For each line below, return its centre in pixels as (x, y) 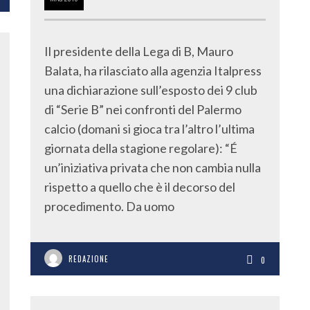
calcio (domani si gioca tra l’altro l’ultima (149, 129)
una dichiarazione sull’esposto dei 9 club (151, 90)
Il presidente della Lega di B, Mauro (139, 51)
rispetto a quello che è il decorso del (140, 187)
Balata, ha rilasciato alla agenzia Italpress (153, 71)
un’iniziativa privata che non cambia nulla (153, 167)
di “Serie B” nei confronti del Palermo (143, 109)
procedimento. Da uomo (109, 206)
